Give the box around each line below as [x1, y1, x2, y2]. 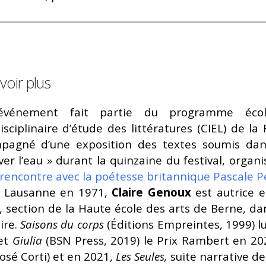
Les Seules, [115, 249, 167, 264]
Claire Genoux [112, 185, 191, 199]
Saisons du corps [20, 217, 104, 232]
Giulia [12, 233, 42, 248]
